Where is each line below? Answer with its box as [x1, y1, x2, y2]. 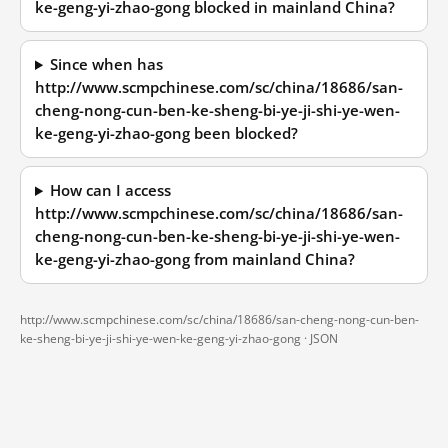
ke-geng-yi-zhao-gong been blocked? [35, 124, 298, 143]
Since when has [50, 55, 164, 74]
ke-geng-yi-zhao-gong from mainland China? [35, 250, 355, 269]
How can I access [50, 181, 172, 200]
